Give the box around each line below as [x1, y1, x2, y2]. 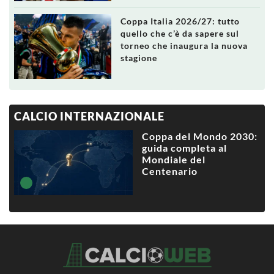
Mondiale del [141, 153, 206, 165]
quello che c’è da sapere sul [120, 28, 239, 39]
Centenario [141, 165, 198, 177]
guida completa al [141, 141, 227, 154]
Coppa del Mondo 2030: [141, 130, 257, 142]
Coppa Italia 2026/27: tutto [120, 16, 240, 27]
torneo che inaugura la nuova [120, 40, 248, 51]
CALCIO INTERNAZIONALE [14, 109, 165, 123]
